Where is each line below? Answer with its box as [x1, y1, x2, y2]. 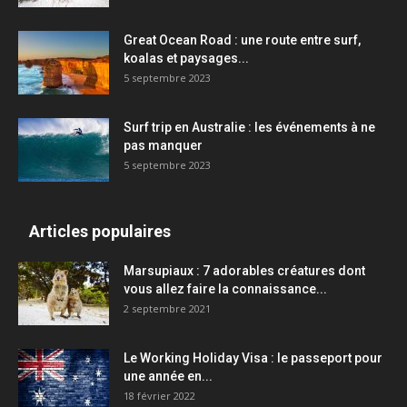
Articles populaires [29, 222, 171, 241]
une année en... [124, 369, 213, 383]
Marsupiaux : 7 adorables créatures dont [124, 263, 365, 278]
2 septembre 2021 [124, 302, 211, 315]
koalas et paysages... [124, 51, 249, 65]
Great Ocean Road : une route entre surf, [124, 33, 361, 47]
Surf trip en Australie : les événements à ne [124, 120, 375, 134]
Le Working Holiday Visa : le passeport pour [124, 351, 382, 365]
